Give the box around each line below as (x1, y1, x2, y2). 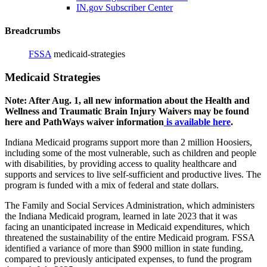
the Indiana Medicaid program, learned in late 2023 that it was (5, 210, 237, 221)
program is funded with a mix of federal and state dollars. (5, 179, 219, 190)
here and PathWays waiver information (5, 116, 164, 127)
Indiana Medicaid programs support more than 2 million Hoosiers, (5, 136, 252, 147)
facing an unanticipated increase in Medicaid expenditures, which (5, 221, 250, 232)
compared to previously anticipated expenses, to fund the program (5, 253, 252, 264)
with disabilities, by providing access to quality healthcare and (5, 158, 237, 169)
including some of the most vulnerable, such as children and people (5, 147, 256, 158)
